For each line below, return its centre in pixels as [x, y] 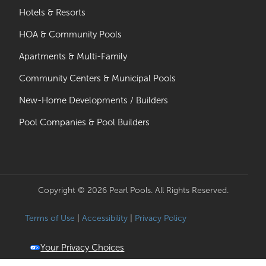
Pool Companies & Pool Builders [85, 123]
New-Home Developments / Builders [94, 101]
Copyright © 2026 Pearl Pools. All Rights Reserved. [133, 191]
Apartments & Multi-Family [73, 57]
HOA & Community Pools [71, 35]
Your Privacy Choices [83, 248]
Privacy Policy [161, 218]
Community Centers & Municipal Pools [98, 79]
